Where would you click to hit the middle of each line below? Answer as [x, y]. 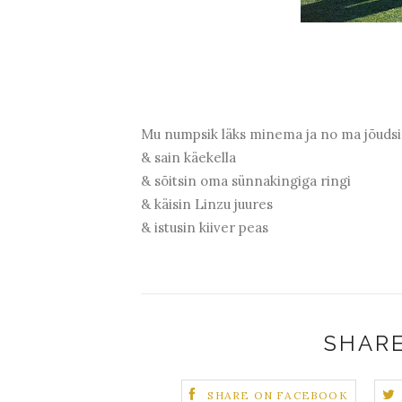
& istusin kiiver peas [205, 227]
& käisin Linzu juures [207, 204]
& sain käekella [188, 157]
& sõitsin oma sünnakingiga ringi [246, 181]
